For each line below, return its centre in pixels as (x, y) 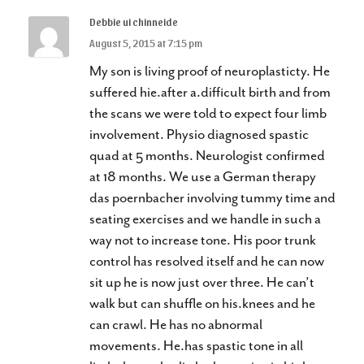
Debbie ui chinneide (134, 21)
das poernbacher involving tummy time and (212, 197)
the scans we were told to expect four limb (208, 113)
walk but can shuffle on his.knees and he (202, 303)
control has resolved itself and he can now (207, 260)
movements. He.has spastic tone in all (196, 345)
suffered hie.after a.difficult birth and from (210, 91)
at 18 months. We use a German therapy (203, 176)
